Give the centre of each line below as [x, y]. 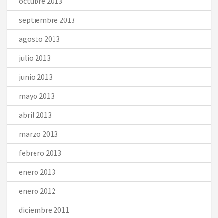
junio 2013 [36, 77]
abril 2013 [35, 115]
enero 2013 [37, 172]
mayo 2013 [37, 96]
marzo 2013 [38, 134]
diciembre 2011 [44, 209]
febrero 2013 [40, 153]
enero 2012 [37, 191]
